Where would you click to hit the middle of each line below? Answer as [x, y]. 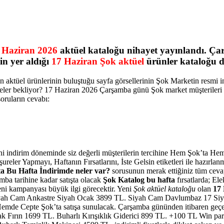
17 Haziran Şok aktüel [98, 61]
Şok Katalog [124, 180]
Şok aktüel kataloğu [164, 189]
